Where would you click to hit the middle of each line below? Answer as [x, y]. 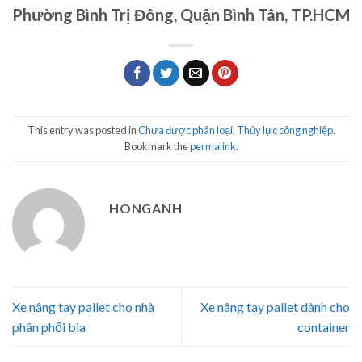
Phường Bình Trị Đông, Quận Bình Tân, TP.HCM [181, 15]
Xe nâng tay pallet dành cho [275, 307]
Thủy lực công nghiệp [284, 130]
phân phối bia [49, 327]
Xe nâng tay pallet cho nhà [83, 307]
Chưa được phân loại [185, 130]
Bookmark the [157, 147]
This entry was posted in [82, 130]
